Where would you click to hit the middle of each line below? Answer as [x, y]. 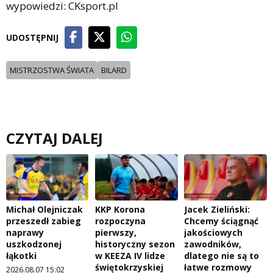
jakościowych [213, 233]
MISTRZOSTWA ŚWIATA [52, 70]
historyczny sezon [135, 244]
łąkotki [21, 256]
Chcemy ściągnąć [221, 221]
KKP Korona [120, 210]
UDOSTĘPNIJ [32, 37]
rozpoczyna [120, 221]
